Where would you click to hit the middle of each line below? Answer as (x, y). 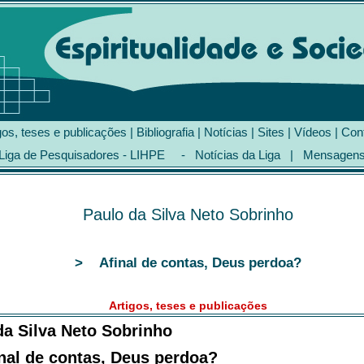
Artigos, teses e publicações (188, 305)
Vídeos (313, 132)
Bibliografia (165, 132)
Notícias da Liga (238, 155)
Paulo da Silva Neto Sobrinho (188, 214)
